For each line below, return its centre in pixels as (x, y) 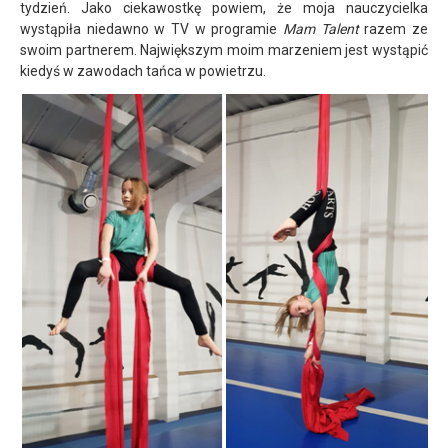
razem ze (393, 28)
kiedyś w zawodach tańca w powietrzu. (143, 70)
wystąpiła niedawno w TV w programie (151, 28)
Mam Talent (321, 28)
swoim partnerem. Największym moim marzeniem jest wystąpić (224, 49)
